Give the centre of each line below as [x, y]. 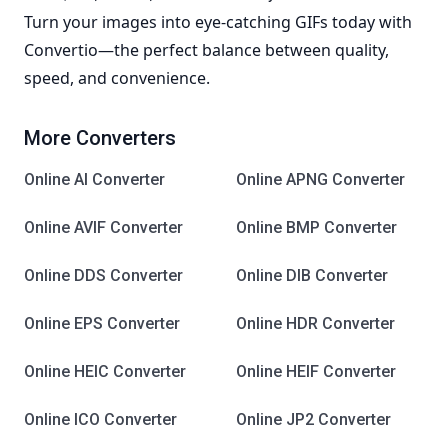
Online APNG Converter [320, 179]
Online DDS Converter [103, 275]
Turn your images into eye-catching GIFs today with [218, 22]
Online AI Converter [94, 179]
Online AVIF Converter [103, 227]
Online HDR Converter [315, 323]
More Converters [100, 138]
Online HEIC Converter [105, 371]
